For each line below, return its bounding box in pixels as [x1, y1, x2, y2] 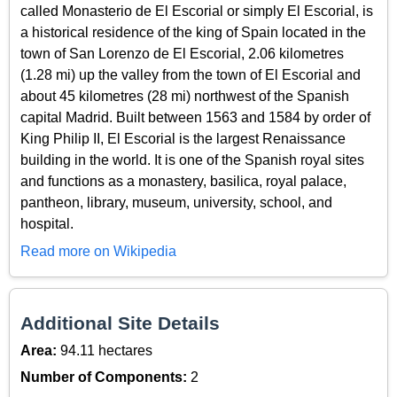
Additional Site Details [20, 313, 220, 334]
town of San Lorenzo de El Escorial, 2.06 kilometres [20, 46, 344, 62]
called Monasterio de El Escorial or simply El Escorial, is [20, 4, 373, 19]
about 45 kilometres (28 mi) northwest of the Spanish [20, 89, 349, 105]
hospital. [20, 216, 74, 232]
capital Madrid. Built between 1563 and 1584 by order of [20, 110, 370, 126]
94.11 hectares [60, 342, 152, 358]
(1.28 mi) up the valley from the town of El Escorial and [20, 67, 361, 83]
